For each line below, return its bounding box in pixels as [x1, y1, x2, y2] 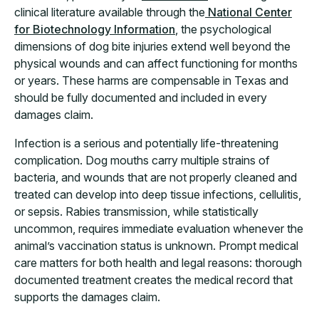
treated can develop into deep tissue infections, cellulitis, [14, 187, 301, 202]
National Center [205, 5, 292, 20]
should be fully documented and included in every [14, 90, 267, 105]
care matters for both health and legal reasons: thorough [14, 256, 302, 271]
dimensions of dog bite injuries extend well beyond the [14, 39, 291, 54]
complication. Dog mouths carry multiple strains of [14, 153, 270, 168]
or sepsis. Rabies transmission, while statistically [14, 204, 258, 219]
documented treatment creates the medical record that [14, 273, 293, 288]
